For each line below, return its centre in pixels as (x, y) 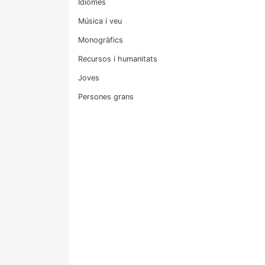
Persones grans (106, 97)
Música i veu (100, 21)
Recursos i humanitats (118, 59)
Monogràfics (101, 40)
